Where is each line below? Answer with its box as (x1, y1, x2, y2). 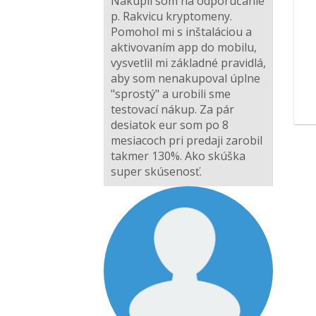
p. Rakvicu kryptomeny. (111, 8, 232, 25)
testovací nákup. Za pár (111, 102, 234, 118)
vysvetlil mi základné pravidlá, (111, 55, 266, 71)
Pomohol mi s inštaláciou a (111, 24, 252, 40)
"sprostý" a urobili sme (111, 86, 231, 102)
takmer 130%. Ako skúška (111, 148, 245, 164)
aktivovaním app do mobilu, (111, 39, 257, 56)
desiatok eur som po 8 (111, 117, 229, 133)
